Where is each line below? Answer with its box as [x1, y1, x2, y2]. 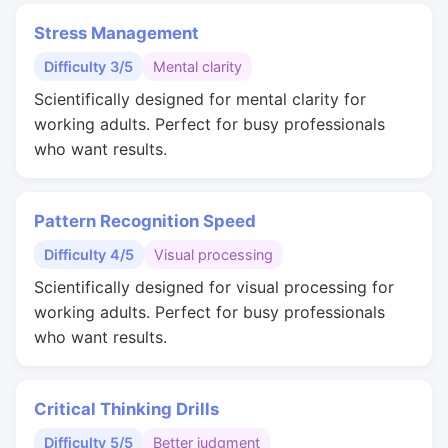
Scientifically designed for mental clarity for [34, 89, 366, 109]
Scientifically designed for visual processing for [34, 277, 394, 297]
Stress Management [34, 23, 199, 43]
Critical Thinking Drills [34, 399, 219, 419]
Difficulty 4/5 [44, 246, 134, 263]
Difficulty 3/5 [44, 58, 133, 75]
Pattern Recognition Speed [34, 211, 256, 231]
